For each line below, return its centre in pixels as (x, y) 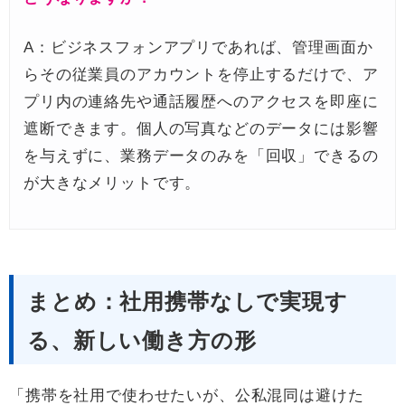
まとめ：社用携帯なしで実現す (188, 302)
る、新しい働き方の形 (142, 341)
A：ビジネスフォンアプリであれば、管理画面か (198, 48)
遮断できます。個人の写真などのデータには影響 (201, 129)
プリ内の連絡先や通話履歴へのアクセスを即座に (201, 102)
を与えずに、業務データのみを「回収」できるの (201, 156)
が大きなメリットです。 (113, 184)
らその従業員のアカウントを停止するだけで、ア (201, 75)
